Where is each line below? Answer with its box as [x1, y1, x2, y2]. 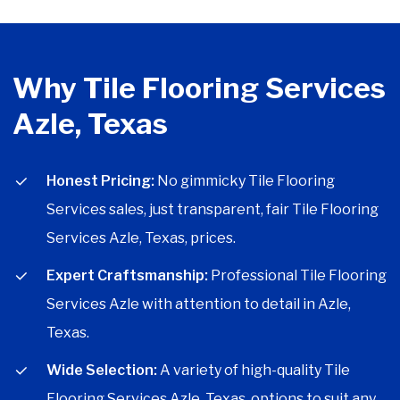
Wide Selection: [46, 362, 157, 379]
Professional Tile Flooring [208, 267, 387, 284]
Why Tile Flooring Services [12, 71, 386, 105]
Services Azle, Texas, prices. [46, 229, 236, 246]
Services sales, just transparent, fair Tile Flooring [46, 201, 379, 218]
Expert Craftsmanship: [46, 267, 208, 284]
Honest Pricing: [46, 172, 154, 189]
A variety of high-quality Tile [157, 362, 350, 379]
